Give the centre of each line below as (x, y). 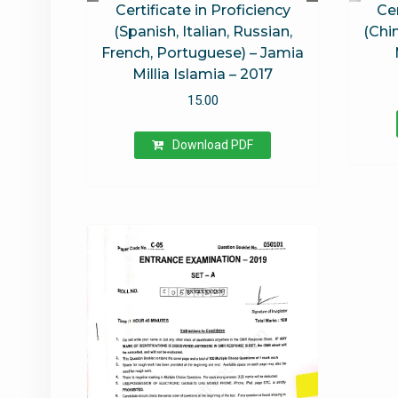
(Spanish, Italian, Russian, (203, 32)
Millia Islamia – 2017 (203, 75)
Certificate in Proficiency (203, 11)
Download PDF (213, 144)
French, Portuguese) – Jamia (203, 53)
